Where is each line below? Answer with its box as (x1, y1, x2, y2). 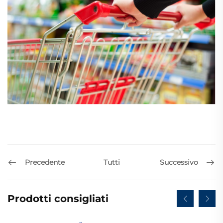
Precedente (25, 157, 65, 167)
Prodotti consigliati (7, 193, 109, 205)
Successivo (160, 157, 198, 167)
